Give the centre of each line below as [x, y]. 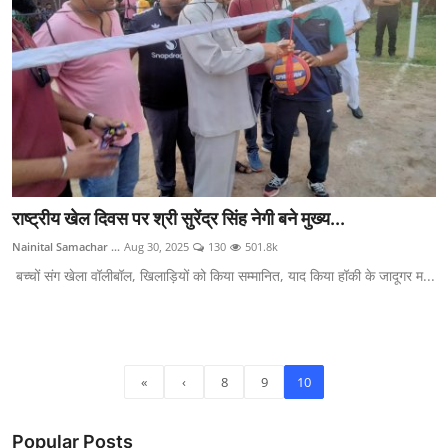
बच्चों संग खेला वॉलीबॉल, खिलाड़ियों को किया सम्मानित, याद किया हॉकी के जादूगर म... [223, 276]
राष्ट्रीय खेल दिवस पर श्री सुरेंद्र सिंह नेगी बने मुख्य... [178, 219]
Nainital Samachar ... [66, 247]
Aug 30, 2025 [156, 247]
